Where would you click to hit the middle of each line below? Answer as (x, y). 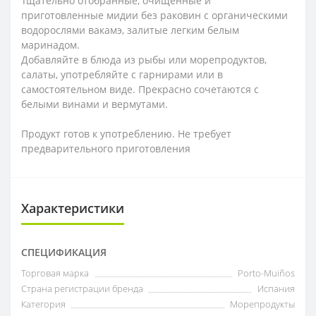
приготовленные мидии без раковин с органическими (154, 15)
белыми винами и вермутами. (95, 104)
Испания (276, 288)
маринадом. (50, 44)
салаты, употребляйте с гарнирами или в (122, 74)
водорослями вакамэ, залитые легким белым (130, 30)
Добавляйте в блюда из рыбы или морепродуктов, (144, 59)
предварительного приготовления (106, 148)
